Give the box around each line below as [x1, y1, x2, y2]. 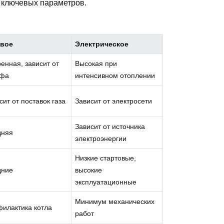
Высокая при [75, 59, 117, 67]
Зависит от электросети [75, 96, 152, 105]
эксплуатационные [75, 177, 137, 186]
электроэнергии [75, 134, 127, 142]
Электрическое [75, 39, 129, 48]
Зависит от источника [75, 122, 145, 130]
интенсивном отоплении [75, 71, 155, 79]
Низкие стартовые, [75, 153, 136, 162]
